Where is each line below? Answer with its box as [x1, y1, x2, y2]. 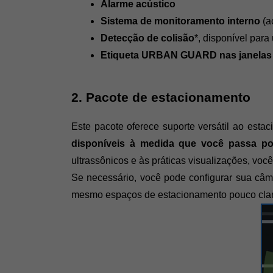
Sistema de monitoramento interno [101, 15, 260, 26]
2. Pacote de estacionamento [71, 90, 254, 105]
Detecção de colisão [101, 32, 194, 43]
